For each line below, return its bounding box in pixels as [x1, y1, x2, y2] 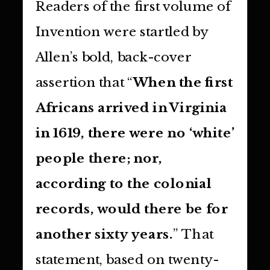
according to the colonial [35, 175, 212, 192]
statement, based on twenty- [35, 251, 219, 268]
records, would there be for [35, 201, 228, 217]
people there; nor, [35, 150, 162, 166]
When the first [133, 74, 233, 90]
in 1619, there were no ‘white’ [35, 125, 235, 141]
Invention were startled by [35, 24, 209, 40]
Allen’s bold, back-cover [35, 49, 192, 65]
